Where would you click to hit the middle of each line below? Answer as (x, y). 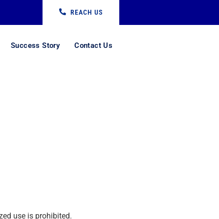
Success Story (35, 46)
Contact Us (94, 46)
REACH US (87, 12)
